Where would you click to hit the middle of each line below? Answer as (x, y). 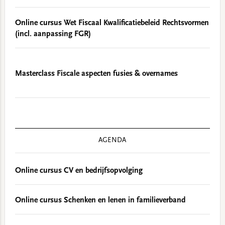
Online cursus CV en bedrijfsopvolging (79, 171)
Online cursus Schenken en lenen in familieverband (100, 200)
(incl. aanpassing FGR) (53, 34)
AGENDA (113, 141)
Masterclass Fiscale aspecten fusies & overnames (96, 74)
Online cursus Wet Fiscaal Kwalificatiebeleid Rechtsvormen (112, 23)
